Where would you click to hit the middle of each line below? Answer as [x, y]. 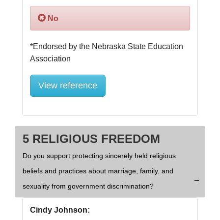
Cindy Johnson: [60, 210]
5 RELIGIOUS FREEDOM [91, 139]
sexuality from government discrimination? [88, 186]
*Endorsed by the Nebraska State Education [107, 47]
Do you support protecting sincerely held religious [99, 156]
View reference [68, 86]
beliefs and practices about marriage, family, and [98, 171]
